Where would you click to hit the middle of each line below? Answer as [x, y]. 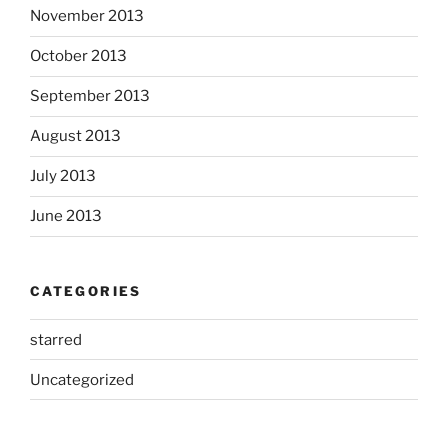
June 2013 [66, 216]
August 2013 [75, 136]
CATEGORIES [86, 290]
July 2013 [63, 176]
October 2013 [78, 56]
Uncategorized [82, 379]
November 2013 [87, 16]
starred [56, 339]
